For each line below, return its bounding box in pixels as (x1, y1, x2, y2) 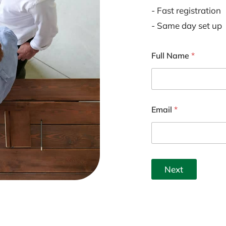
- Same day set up (151, 20, 222, 31)
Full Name (151, 50, 191, 61)
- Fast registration (151, 5, 221, 16)
